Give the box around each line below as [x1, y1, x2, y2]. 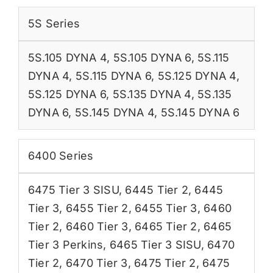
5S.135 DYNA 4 [112, 87, 191, 101]
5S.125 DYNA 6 [27, 87, 107, 101]
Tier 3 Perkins [27, 238, 104, 251]
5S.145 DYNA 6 [160, 105, 240, 119]
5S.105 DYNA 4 [27, 51, 107, 64]
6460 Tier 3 [65, 219, 129, 233]
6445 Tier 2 [125, 183, 188, 196]
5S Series [27, 16, 80, 30]
